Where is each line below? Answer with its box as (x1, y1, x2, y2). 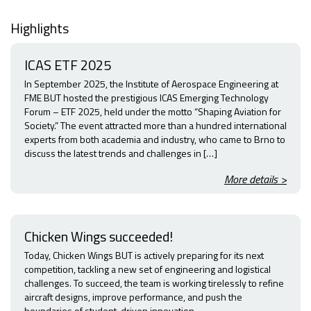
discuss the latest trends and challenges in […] (24, 146, 217, 161)
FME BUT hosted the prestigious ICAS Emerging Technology (24, 90, 269, 106)
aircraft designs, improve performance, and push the (24, 289, 242, 305)
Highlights (10, 17, 69, 40)
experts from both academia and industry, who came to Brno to (24, 132, 285, 147)
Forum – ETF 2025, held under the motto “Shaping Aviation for (24, 104, 281, 119)
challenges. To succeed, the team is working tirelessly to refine (24, 276, 284, 291)
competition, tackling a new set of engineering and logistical (24, 262, 271, 277)
